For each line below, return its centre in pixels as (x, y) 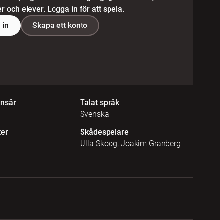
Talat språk (99, 102)
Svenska (94, 114)
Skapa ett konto (60, 26)
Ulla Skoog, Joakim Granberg (130, 143)
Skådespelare (104, 132)
